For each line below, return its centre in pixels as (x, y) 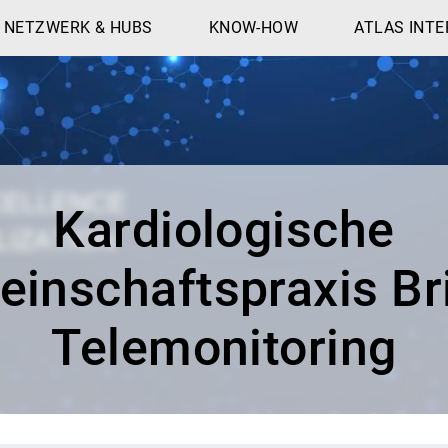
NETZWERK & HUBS (78, 27)
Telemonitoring (224, 348)
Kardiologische (224, 230)
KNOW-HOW (253, 27)
